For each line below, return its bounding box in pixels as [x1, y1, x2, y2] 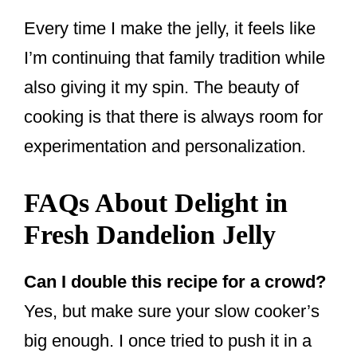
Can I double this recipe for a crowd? [24, 272, 326, 292]
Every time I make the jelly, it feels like [24, 18, 316, 39]
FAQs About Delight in [24, 188, 288, 218]
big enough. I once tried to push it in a [24, 331, 312, 351]
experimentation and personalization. [24, 136, 306, 157]
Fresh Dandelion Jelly [24, 220, 276, 250]
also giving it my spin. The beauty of [24, 77, 299, 98]
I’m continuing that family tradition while [24, 48, 325, 69]
